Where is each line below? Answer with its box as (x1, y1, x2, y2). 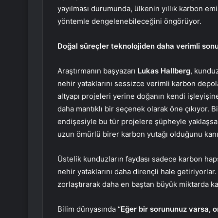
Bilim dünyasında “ (57, 204, 121, 214)
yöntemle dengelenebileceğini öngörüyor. (57, 17, 201, 26)
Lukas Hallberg (138, 66, 190, 76)
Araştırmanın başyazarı (57, 66, 138, 76)
